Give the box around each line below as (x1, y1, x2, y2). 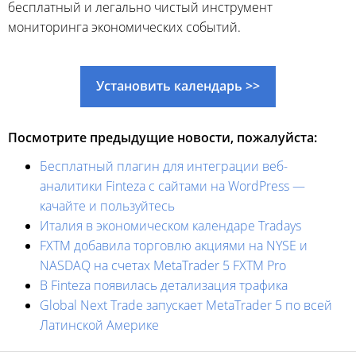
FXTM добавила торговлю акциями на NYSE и (40, 237, 308, 254)
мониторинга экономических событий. (8, 18, 241, 36)
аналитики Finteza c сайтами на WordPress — (40, 177, 305, 195)
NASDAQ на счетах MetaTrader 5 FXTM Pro (40, 257, 286, 274)
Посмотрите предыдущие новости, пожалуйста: (8, 129, 317, 146)
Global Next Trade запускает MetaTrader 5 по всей (40, 296, 332, 314)
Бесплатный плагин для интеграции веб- (40, 157, 288, 175)
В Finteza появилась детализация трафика (40, 277, 288, 294)
